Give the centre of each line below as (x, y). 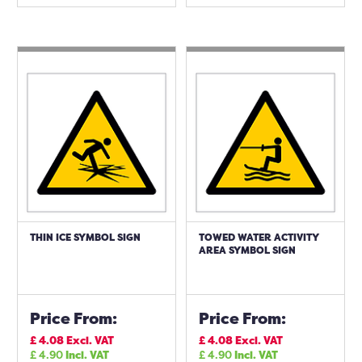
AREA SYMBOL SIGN (247, 250)
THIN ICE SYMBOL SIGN (85, 237)
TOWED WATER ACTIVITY (259, 237)
